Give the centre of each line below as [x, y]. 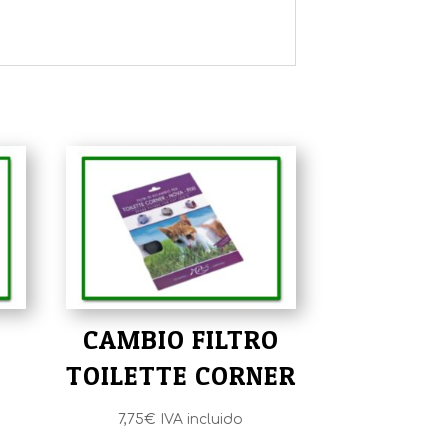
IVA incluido [202, 420]
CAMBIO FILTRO [180, 340]
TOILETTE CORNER [180, 376]
